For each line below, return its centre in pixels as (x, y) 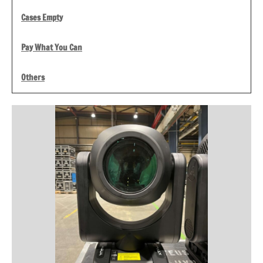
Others (33, 78)
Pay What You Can (52, 48)
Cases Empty (42, 18)
